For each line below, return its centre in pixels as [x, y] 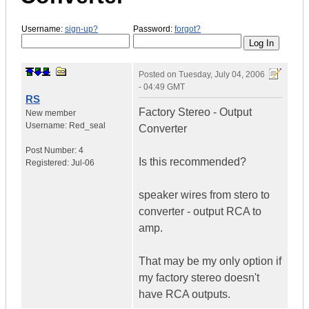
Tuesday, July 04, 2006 [222, 75]
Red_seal [87, 126]
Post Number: [52, 151]
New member [51, 113]
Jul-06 [83, 163]
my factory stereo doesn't [199, 278]
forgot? [188, 29]
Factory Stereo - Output [195, 112]
